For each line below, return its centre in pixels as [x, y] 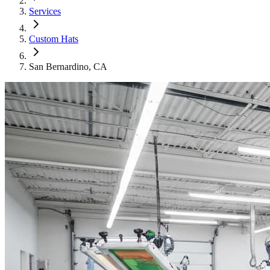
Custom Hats [54, 39]
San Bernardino [59, 67]
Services [45, 11]
